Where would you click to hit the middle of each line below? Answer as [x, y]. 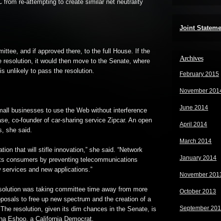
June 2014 [194, 108]
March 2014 [196, 141]
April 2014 [193, 124]
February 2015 [199, 74]
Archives [191, 58]
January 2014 [198, 158]
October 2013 [198, 191]
